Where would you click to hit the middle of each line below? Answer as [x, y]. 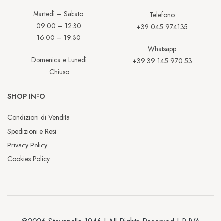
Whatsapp [162, 49]
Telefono [162, 15]
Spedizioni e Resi [32, 131]
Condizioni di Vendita [38, 118]
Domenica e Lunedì [59, 60]
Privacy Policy [27, 145]
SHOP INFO [26, 96]
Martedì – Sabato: [59, 14]
